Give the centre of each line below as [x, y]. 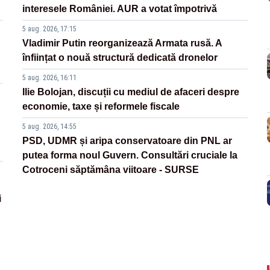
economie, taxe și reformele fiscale [101, 106]
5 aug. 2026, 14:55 [50, 126]
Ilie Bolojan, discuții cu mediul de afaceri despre [131, 92]
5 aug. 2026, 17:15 [50, 29]
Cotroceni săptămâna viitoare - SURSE [111, 169]
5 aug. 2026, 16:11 [50, 77]
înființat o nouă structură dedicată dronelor [120, 57]
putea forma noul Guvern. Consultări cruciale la [130, 155]
